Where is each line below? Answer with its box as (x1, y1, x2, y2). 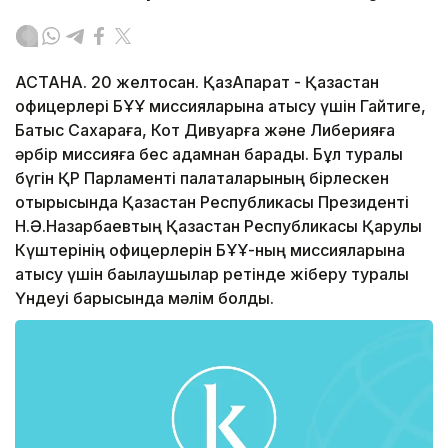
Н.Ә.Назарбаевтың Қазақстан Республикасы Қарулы (15, 216, 422, 237)
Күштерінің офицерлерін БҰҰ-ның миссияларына (15, 240, 405, 261)
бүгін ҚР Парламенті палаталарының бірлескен (15, 168, 389, 189)
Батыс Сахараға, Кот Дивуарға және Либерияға (15, 120, 395, 141)
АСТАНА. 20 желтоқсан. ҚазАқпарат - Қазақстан (15, 72, 379, 93)
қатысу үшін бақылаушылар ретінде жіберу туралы (15, 264, 409, 285)
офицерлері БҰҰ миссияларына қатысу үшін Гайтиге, (15, 96, 426, 117)
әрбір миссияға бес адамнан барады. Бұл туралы (15, 144, 403, 165)
